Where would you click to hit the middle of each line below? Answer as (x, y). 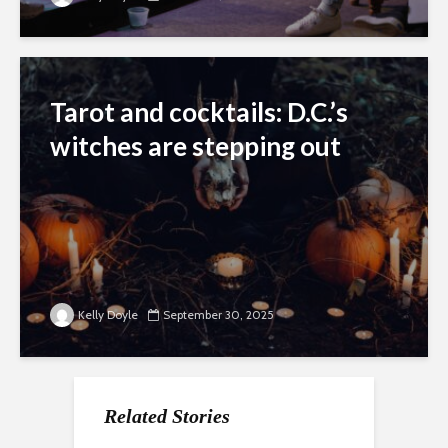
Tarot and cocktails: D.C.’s (199, 111)
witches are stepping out (195, 145)
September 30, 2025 (218, 314)
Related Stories (167, 415)
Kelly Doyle (108, 314)
